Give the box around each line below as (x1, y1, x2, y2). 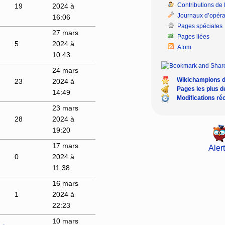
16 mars (52, 179, 78, 187)
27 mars (52, 28, 78, 37)
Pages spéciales (177, 22, 223, 30)
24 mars (52, 66, 78, 74)
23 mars (52, 103, 78, 112)
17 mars (52, 141, 78, 150)
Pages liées (177, 33, 210, 40)
